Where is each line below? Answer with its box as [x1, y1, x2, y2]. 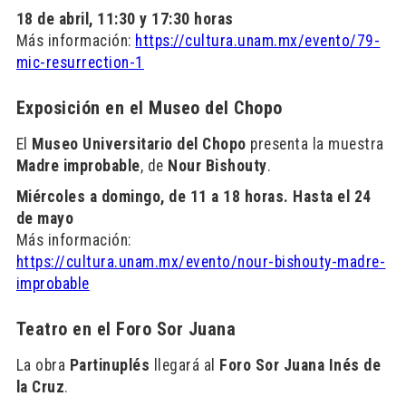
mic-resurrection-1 [15, 53, 144, 72]
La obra [15, 356, 70, 374]
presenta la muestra [246, 135, 384, 153]
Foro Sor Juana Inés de [219, 356, 382, 374]
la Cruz [15, 378, 65, 396]
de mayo [15, 209, 74, 227]
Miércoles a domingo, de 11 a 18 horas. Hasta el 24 [15, 188, 372, 206]
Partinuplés [69, 356, 150, 374]
